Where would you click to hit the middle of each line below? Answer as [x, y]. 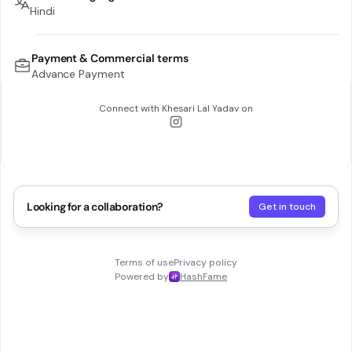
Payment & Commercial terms [110, 58]
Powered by [142, 277]
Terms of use [144, 262]
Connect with [130, 108]
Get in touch [287, 207]
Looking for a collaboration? [95, 207]
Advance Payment [78, 74]
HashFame [203, 277]
